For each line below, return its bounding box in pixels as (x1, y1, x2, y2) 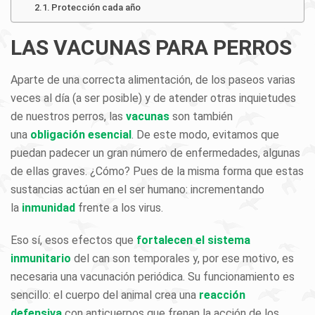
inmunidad (22, 201, 75, 214)
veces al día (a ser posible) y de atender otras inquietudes (11, 91, 296, 105)
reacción (199, 288, 245, 302)
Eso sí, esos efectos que (11, 233, 136, 247)
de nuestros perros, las (11, 110, 126, 123)
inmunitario (11, 252, 71, 265)
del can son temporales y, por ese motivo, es (71, 252, 294, 265)
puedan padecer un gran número (11, 146, 167, 160)
